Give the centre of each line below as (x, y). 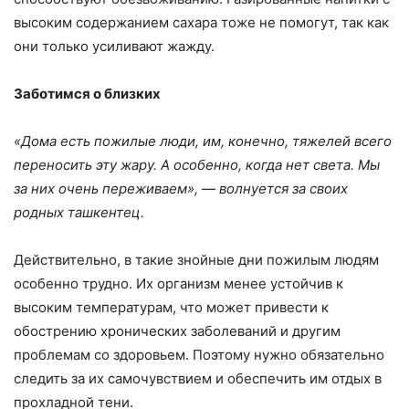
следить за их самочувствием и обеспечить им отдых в (198, 378)
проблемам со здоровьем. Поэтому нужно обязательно (199, 354)
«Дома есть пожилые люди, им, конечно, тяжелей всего (203, 141)
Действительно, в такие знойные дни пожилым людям (196, 259)
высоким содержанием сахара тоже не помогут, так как (201, 22)
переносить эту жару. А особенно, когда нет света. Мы (197, 164)
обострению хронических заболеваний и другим (177, 330)
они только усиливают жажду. (114, 46)
